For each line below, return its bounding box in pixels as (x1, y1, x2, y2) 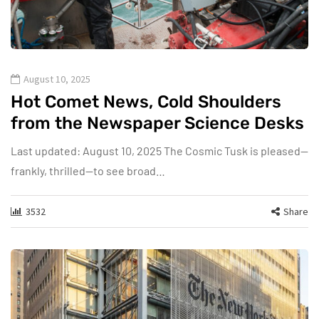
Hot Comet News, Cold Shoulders (11, 92, 281, 113)
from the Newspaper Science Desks (11, 113, 304, 134)
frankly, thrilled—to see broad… (11, 164, 165, 178)
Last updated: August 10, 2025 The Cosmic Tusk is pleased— (11, 144, 308, 158)
